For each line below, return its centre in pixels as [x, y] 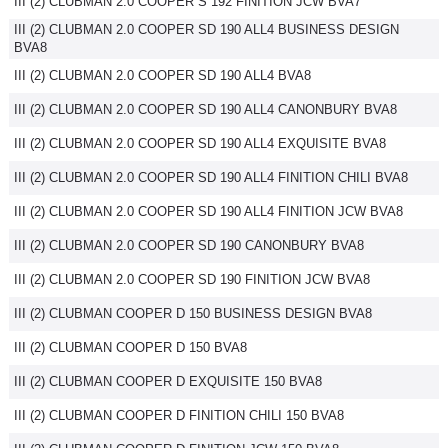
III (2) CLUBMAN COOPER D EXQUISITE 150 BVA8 [168, 381]
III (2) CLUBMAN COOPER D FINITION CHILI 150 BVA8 [179, 415]
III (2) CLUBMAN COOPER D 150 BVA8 [130, 347]
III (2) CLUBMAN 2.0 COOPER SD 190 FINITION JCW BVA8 [192, 279]
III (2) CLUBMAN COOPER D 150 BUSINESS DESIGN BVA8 [193, 313]
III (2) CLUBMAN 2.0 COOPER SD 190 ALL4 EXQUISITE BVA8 [200, 143]
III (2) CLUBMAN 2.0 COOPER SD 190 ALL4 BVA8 [162, 75]
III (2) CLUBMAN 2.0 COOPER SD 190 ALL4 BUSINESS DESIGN [206, 29]
